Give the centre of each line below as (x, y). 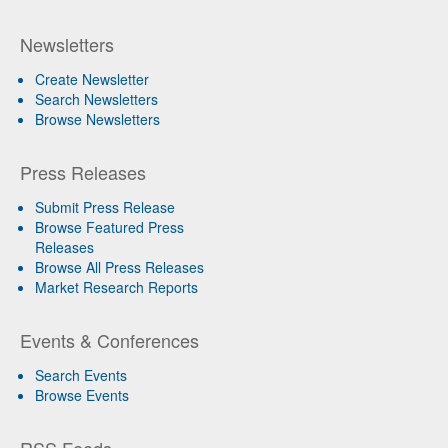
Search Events (81, 375)
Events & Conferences (109, 340)
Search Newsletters (96, 99)
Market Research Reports (116, 287)
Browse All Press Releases (119, 267)
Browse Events (82, 395)
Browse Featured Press (109, 227)
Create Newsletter (92, 79)
